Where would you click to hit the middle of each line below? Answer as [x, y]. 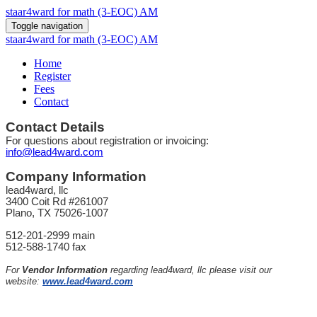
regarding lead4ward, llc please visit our [190, 270]
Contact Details [55, 127]
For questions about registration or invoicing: [107, 141]
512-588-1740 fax [46, 247]
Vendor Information [65, 270]
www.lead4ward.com [88, 281]
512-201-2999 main [50, 236]
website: [23, 281]
